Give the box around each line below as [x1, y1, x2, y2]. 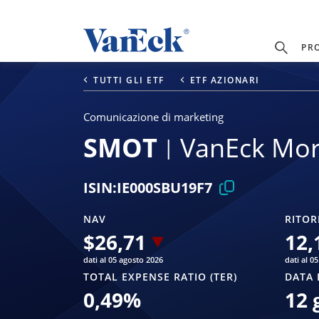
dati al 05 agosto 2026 [83, 254, 163, 266]
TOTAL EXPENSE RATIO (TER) [83, 270, 237, 284]
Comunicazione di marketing [83, 109, 224, 124]
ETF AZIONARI [189, 73, 260, 86]
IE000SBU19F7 [117, 178, 212, 198]
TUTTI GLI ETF [93, 73, 164, 86]
